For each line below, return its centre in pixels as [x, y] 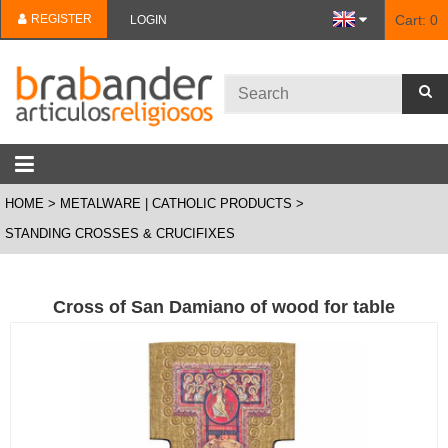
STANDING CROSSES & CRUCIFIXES [120, 233]
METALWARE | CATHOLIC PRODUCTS [176, 203]
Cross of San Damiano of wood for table [224, 307]
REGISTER [60, 19]
